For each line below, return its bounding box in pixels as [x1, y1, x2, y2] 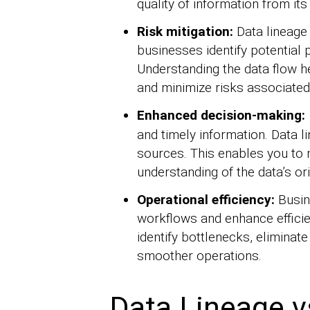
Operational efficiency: [136, 191, 278, 208]
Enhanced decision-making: [136, 107, 309, 123]
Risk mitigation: [136, 23, 237, 39]
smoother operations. [136, 247, 262, 264]
